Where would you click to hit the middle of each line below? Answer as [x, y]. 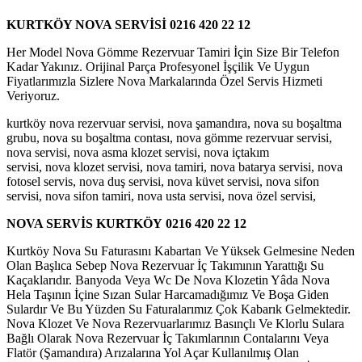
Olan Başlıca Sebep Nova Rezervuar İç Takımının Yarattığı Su [165, 265]
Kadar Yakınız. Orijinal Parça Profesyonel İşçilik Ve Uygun [158, 66]
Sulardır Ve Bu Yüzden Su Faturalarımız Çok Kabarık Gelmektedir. [179, 309]
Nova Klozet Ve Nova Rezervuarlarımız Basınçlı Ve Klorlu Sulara [175, 323]
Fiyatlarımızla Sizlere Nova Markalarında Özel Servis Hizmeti [164, 81]
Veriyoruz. [33, 95]
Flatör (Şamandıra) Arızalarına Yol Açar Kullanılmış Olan [153, 352]
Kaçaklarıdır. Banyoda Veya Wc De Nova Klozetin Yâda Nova [168, 280]
